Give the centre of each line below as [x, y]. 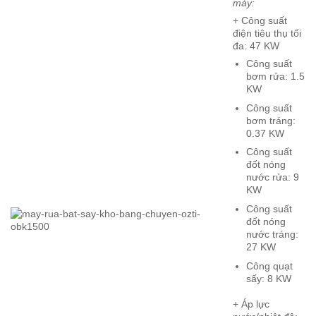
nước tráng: [272, 234]
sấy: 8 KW [268, 278]
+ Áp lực [251, 304]
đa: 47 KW [256, 45]
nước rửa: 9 [272, 177]
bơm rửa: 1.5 [275, 77]
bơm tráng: [271, 120]
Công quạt [269, 266]
